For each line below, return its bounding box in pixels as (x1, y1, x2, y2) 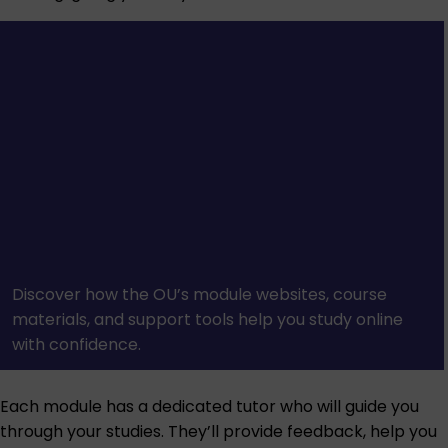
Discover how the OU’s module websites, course (12, 283, 387, 307)
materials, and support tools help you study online (12, 308, 403, 332)
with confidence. (12, 333, 141, 357)
